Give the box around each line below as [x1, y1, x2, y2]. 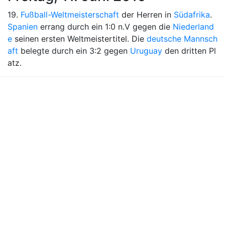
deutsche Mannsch [147, 34, 217, 44]
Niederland [173, 22, 214, 32]
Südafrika [174, 10, 210, 20]
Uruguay [130, 46, 162, 56]
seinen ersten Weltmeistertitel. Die [12, 34, 147, 44]
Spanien [8, 22, 38, 32]
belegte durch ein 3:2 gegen [18, 46, 130, 56]
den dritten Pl [162, 46, 216, 56]
